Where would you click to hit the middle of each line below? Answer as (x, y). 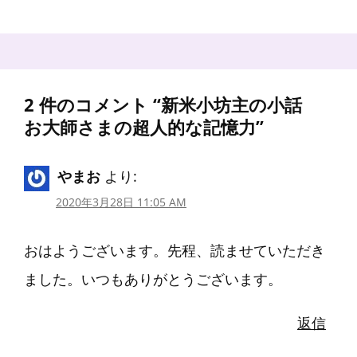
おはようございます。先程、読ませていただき (175, 250)
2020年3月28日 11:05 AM (121, 202)
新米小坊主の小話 (240, 105)
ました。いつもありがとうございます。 (153, 279)
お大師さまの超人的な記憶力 (140, 127)
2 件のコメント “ (92, 105)
